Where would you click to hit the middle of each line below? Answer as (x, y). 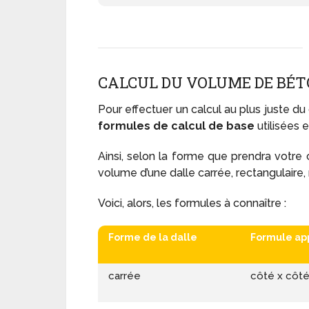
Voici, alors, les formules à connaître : (192, 203)
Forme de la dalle (153, 238)
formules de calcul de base (176, 126)
